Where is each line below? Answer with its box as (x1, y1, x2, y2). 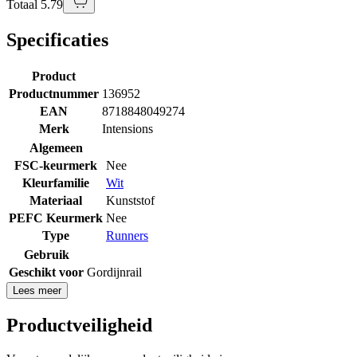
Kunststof (106, 193, 155, 207)
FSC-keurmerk (14, 158, 97, 172)
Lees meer (13, 284, 61, 296)
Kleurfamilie (22, 175, 89, 190)
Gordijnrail (87, 265, 142, 279)
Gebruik (23, 247, 69, 261)
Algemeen (29, 140, 83, 155)
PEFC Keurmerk (9, 210, 103, 225)
